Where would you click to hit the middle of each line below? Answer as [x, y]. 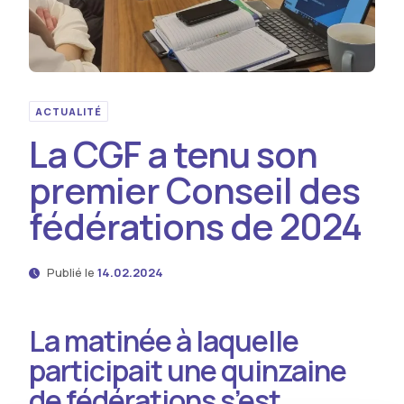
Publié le [72, 272]
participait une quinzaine [188, 371]
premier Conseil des [194, 190]
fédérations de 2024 [195, 226]
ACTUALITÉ [69, 111]
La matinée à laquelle [164, 341]
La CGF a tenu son [173, 154]
